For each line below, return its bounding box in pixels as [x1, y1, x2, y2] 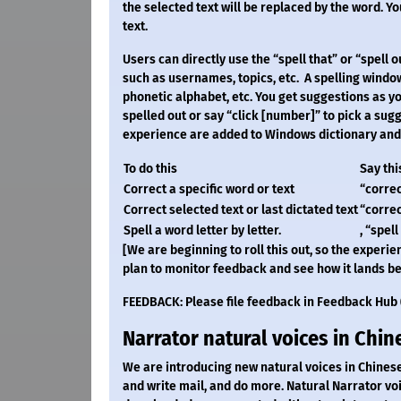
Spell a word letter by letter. [124, 223, 281, 239]
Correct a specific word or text [124, 182, 294, 198]
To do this [124, 161, 177, 177]
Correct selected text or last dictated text [124, 202, 358, 218]
